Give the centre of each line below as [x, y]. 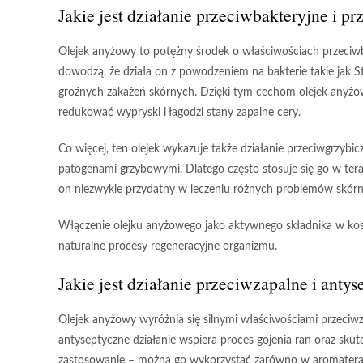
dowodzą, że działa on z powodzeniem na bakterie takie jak [206, 72]
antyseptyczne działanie [117, 340]
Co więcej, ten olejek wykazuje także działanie [173, 149]
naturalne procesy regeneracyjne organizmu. [168, 246]
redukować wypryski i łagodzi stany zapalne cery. [179, 113]
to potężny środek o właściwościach [229, 52]
